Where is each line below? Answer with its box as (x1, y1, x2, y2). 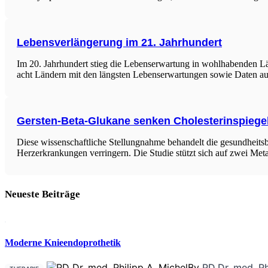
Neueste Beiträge (5, 188, 80, 200)
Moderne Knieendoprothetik (5, 237, 121, 248)
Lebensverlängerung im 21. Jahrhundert (17, 36, 222, 48)
